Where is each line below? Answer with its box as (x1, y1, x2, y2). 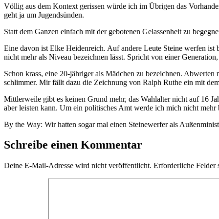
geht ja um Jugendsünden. (4, 10, 84, 19)
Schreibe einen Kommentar (4, 138, 142, 152)
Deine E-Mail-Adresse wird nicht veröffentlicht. (4, 161, 152, 170)
